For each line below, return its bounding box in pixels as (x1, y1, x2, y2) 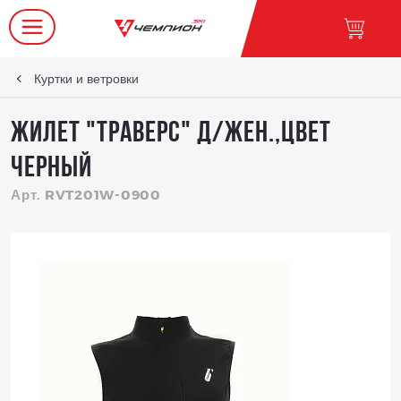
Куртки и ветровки (34, 71, 139, 86)
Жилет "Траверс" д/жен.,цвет (11, 119, 331, 149)
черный (11, 154, 92, 183)
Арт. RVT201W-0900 (11, 186, 161, 202)
